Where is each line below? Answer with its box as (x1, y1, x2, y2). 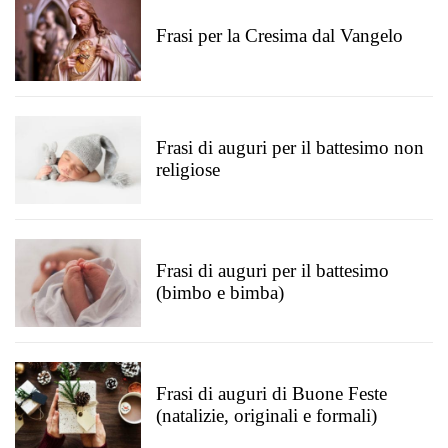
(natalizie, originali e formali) (156, 405, 377, 426)
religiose (156, 159, 220, 180)
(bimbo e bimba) (156, 282, 284, 303)
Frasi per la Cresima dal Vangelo (156, 25, 403, 46)
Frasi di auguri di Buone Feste (156, 383, 387, 404)
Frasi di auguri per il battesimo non (156, 137, 424, 158)
